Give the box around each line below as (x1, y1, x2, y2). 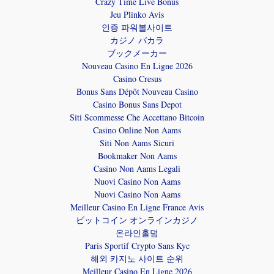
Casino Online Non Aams (93, 124, 181, 136)
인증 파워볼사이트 (102, 21, 172, 33)
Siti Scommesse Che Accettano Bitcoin (70, 111, 204, 123)
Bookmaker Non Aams (97, 149, 177, 161)
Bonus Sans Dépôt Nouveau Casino (76, 85, 198, 97)
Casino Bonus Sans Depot (92, 98, 182, 110)
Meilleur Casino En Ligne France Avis (70, 201, 204, 213)
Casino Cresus (113, 72, 161, 84)
